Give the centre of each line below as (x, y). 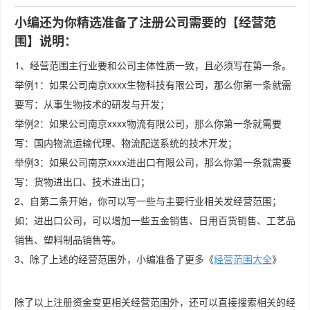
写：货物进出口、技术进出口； (82, 181)
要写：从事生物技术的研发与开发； (92, 104)
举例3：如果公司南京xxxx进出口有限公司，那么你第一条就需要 (153, 162)
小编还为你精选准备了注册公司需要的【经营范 (145, 22)
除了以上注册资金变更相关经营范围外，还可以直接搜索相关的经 (155, 302)
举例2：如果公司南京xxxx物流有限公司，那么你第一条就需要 (148, 123)
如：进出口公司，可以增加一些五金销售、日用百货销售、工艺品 (155, 220)
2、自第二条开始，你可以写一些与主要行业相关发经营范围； (148, 201)
